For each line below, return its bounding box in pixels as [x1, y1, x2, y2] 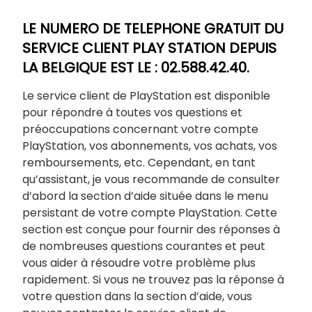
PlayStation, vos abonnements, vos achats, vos [22, 138, 277, 154]
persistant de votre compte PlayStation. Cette [22, 205, 277, 221]
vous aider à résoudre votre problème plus [22, 255, 256, 271]
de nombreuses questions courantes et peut [22, 238, 265, 254]
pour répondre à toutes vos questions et [22, 104, 242, 120]
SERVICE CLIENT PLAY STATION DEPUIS [22, 38, 276, 58]
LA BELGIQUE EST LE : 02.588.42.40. [22, 58, 249, 77]
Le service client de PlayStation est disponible [22, 88, 270, 104]
